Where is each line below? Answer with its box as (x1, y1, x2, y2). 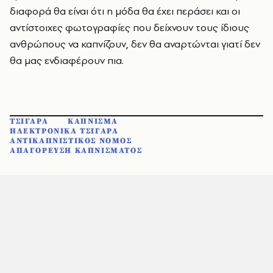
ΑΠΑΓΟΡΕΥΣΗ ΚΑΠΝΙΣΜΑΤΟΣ (10, 146, 143, 155)
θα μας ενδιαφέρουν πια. (10, 54, 124, 67)
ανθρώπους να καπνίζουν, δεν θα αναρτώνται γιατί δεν (10, 37, 260, 51)
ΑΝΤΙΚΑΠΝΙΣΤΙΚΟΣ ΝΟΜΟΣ (10, 136, 132, 146)
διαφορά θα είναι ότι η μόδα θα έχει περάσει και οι (10, 4, 240, 18)
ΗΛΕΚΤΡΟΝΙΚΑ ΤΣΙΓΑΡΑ (10, 126, 119, 136)
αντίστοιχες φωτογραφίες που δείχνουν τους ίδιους (10, 21, 249, 34)
